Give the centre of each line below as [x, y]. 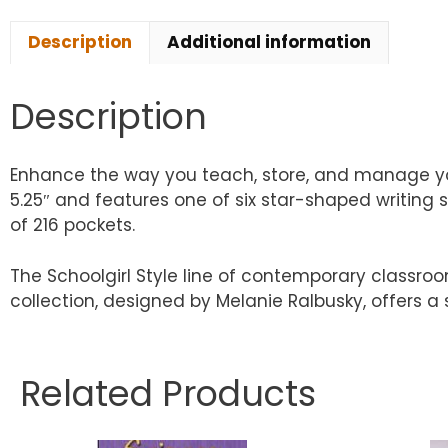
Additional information [269, 42]
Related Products [168, 393]
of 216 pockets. [72, 225]
